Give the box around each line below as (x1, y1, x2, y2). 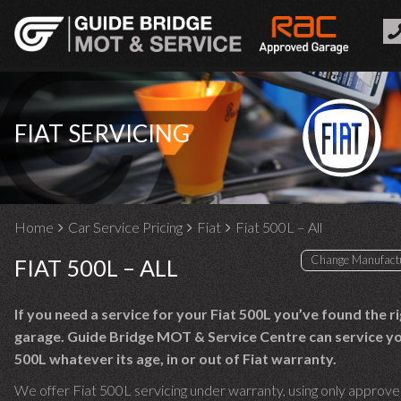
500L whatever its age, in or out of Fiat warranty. (14, 350, 337, 367)
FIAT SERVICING (14, 119, 190, 148)
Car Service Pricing (68, 218, 183, 235)
